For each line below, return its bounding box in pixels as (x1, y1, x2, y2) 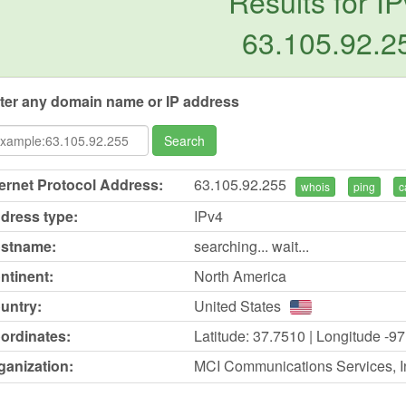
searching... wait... (193, 235, 309, 256)
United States (193, 295, 281, 316)
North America (193, 265, 286, 286)
